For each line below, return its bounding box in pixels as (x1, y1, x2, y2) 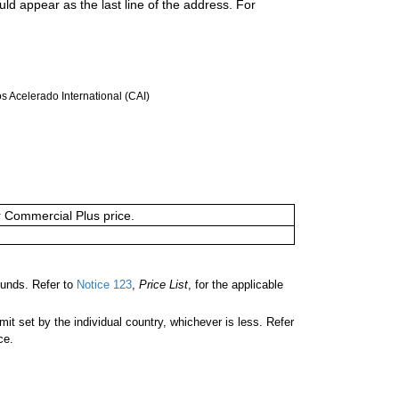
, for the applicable (188, 278, 283, 292)
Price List (139, 278, 188, 292)
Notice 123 (73, 278, 132, 292)
